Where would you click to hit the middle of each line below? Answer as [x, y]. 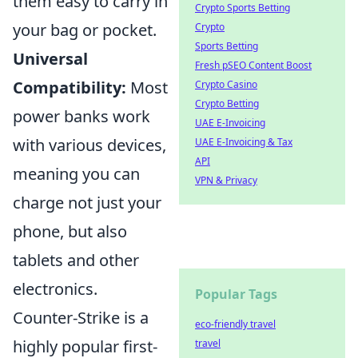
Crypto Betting [227, 103]
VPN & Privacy [226, 180]
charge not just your [87, 203]
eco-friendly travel [235, 324]
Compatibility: [70, 88]
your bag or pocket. [85, 30]
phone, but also [70, 231]
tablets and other [76, 260]
